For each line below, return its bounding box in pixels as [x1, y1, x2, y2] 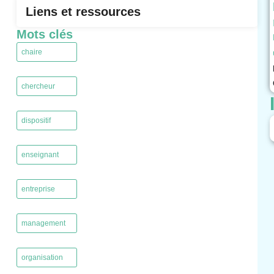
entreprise [21, 185, 55, 194]
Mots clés [16, 28, 73, 42]
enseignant [21, 150, 59, 160]
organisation [21, 253, 63, 262]
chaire [21, 48, 42, 57]
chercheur [21, 82, 55, 91]
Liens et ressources [25, 5, 141, 19]
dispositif [21, 116, 51, 125]
